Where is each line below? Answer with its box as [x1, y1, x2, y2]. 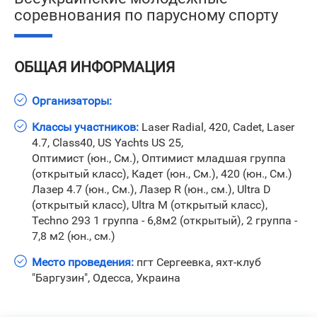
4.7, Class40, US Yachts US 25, [32, 136, 183, 149]
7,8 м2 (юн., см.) [32, 229, 115, 243]
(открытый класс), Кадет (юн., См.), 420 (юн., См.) [32, 167, 292, 180]
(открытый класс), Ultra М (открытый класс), [32, 198, 267, 212]
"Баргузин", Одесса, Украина [32, 271, 180, 284]
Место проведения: [32, 255, 134, 269]
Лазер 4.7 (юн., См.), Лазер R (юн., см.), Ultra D [32, 183, 271, 196]
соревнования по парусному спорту [14, 6, 278, 24]
